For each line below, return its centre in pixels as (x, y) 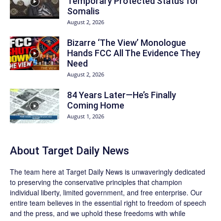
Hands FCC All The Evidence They (134, 53)
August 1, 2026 (86, 116)
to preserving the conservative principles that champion (96, 182)
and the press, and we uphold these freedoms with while (98, 213)
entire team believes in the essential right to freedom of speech (108, 203)
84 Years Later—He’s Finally (122, 95)
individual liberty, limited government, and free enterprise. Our (106, 192)
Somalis (83, 11)
